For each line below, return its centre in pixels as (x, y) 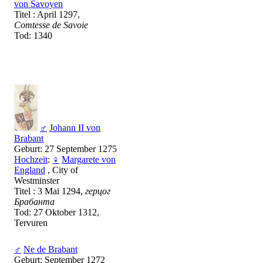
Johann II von (75, 128)
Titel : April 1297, (47, 15)
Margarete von (89, 160)
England (30, 170)
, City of (62, 170)
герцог (98, 191)
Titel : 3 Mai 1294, (50, 191)
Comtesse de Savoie (51, 25)
